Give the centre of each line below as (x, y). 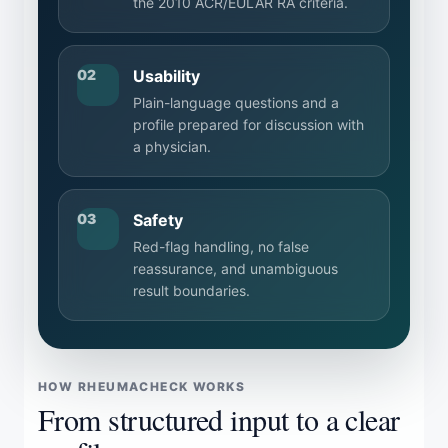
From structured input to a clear (219, 419)
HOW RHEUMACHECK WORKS (142, 386)
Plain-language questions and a (236, 102)
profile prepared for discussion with (248, 124)
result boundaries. (191, 290)
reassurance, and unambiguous (235, 268)
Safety (158, 220)
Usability (166, 76)
